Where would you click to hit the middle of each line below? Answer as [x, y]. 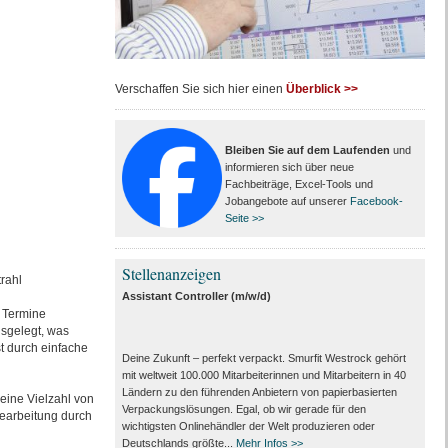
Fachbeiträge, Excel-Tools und [298, 184]
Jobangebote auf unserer [287, 201]
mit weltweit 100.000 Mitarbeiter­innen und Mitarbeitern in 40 [263, 375]
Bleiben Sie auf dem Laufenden [307, 150]
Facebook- [376, 201]
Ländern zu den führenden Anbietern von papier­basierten [259, 392]
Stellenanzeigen [171, 273]
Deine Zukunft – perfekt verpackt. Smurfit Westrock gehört [263, 358]
